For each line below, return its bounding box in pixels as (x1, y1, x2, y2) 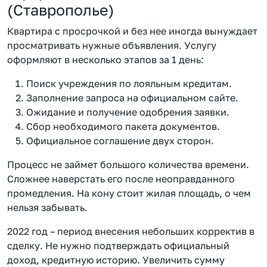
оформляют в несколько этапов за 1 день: (7, 53, 204, 66)
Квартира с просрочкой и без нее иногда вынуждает (7, 24, 257, 37)
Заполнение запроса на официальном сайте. (26, 91, 238, 104)
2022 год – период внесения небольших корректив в (7, 225, 254, 237)
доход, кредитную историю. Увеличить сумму (7, 253, 225, 266)
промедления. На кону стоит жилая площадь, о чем (7, 187, 251, 199)
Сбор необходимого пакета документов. (26, 120, 220, 132)
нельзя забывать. (7, 201, 88, 213)
